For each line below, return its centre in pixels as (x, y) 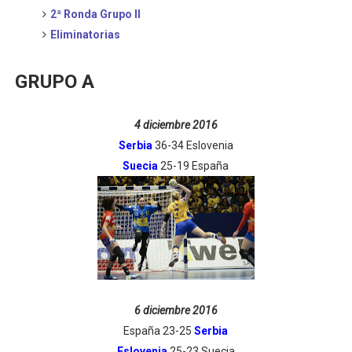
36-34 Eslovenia (194, 145)
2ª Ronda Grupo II (95, 14)
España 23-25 (159, 331)
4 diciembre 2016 (176, 125)
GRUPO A (54, 82)
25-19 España (194, 166)
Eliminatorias (85, 35)
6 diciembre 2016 (176, 310)
